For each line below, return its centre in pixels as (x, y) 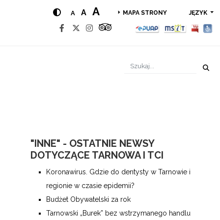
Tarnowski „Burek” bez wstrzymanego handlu (118, 213)
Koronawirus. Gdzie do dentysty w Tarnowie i (118, 172)
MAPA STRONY (145, 13)
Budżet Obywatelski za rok (88, 199)
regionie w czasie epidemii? (90, 186)
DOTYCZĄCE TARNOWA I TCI (97, 155)
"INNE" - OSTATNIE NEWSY (92, 143)
